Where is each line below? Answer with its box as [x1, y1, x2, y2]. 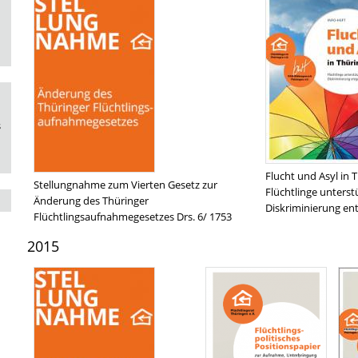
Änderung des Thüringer [34, 193, 149, 208]
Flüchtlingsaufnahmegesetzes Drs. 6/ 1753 [34, 209, 232, 224]
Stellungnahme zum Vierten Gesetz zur [34, 177, 217, 192]
